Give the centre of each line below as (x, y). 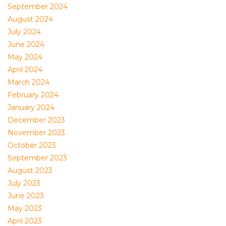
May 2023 (25, 208)
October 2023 (32, 145)
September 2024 (38, 7)
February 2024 (33, 95)
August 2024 (30, 19)
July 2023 (24, 183)
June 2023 (26, 196)
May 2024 (25, 57)
